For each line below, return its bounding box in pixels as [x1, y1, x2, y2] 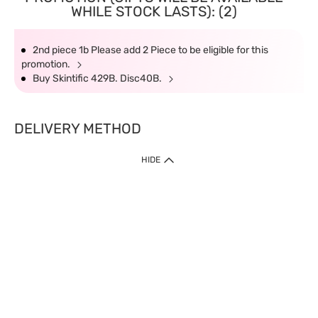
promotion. [21, 58, 72, 70]
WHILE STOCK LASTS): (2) [70, 3, 237, 20]
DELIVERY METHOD [14, 120, 141, 137]
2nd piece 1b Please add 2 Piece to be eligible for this [33, 44, 268, 56]
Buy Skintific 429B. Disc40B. [33, 72, 164, 84]
